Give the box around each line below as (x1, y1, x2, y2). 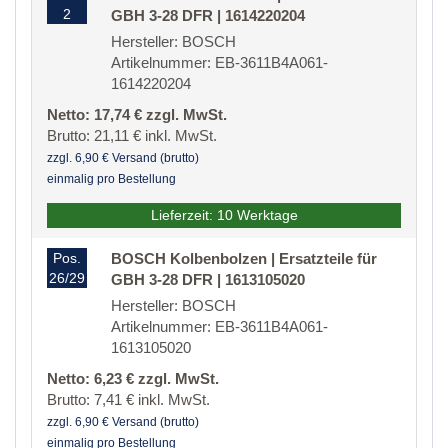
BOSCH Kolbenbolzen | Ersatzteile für (111, 250, 377, 268)
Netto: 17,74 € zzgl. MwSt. (47, 106, 227, 124)
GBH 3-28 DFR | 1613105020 (111, 271, 305, 289)
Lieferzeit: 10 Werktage (150, 207, 298, 224)
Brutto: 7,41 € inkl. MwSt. (47, 391, 210, 409)
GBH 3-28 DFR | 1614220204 (111, 7, 305, 25)
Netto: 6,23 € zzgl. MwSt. (47, 370, 219, 388)
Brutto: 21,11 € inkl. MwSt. (47, 127, 217, 145)
